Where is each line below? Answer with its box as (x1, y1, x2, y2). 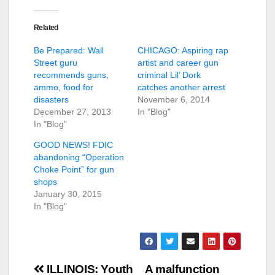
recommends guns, (34, 70, 109, 80)
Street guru (34, 58, 77, 68)
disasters (34, 95, 69, 105)
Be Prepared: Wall (34, 45, 104, 56)
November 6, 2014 (137, 95, 210, 105)
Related (34, 23, 58, 33)
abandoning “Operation (34, 152, 124, 163)
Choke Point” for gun (34, 165, 114, 175)
